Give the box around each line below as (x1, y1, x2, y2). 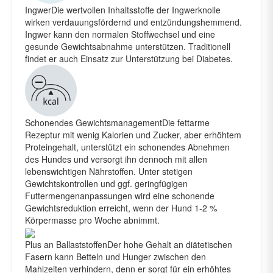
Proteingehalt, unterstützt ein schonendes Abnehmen (25, 140, 230, 153)
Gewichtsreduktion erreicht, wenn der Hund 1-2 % (25, 201, 217, 214)
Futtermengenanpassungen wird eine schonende (25, 189, 214, 202)
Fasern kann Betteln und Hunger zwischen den (25, 250, 206, 263)
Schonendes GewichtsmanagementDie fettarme (25, 116, 210, 129)
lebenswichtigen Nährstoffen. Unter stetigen (25, 165, 193, 177)
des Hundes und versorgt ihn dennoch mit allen (25, 152, 207, 165)
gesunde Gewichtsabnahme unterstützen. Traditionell (25, 40, 230, 52)
